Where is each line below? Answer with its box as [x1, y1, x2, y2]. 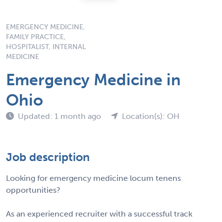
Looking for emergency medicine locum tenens [6, 173, 181, 183]
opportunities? [6, 185, 60, 195]
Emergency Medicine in [6, 70, 181, 89]
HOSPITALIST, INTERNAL [6, 42, 86, 51]
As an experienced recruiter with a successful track [6, 209, 192, 219]
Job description [6, 150, 90, 164]
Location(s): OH [122, 111, 179, 121]
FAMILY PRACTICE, [6, 32, 66, 41]
